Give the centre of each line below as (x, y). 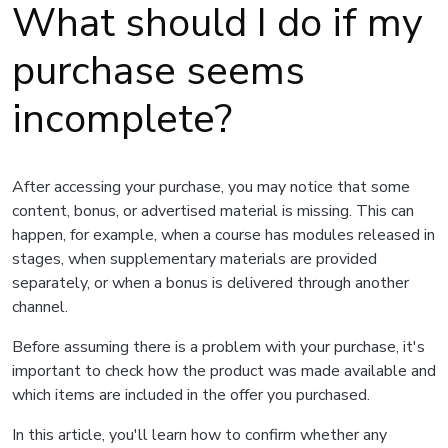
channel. (40, 307)
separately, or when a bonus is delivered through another (210, 283)
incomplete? (122, 119)
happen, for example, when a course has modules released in (223, 235)
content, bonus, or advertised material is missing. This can (213, 211)
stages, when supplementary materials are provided (194, 259)
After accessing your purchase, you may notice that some (211, 187)
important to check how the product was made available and (224, 371)
